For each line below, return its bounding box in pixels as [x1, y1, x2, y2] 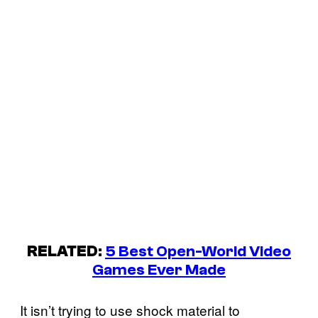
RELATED [27, 241, 98, 261]
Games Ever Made [92, 260, 226, 279]
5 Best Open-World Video [105, 241, 291, 261]
